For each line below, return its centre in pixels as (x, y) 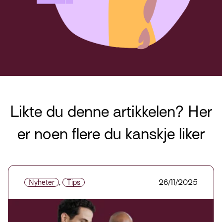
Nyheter (42, 182)
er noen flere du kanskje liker (111, 134)
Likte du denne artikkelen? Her (111, 111)
